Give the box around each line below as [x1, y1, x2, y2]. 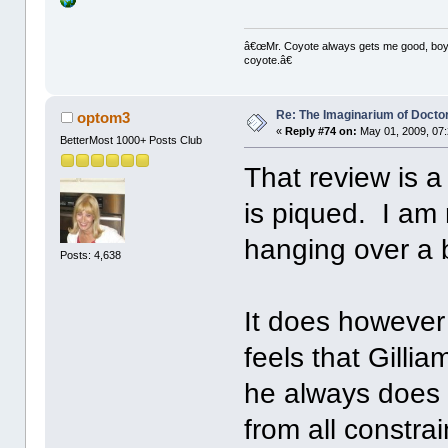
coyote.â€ [244, 54, 293, 67]
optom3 [76, 109, 130, 127]
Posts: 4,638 [60, 248, 122, 261]
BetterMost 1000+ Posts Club [60, 134, 203, 147]
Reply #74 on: [285, 125, 358, 138]
